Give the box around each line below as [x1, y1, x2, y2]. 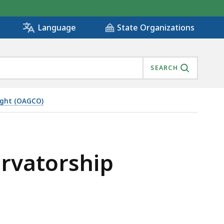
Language [37, 22, 76, 33]
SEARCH [150, 63, 178, 72]
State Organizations [117, 22, 194, 33]
